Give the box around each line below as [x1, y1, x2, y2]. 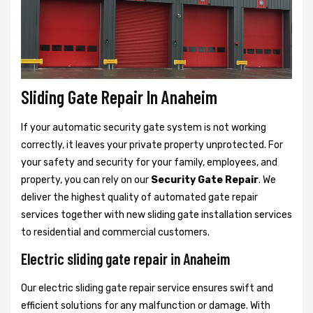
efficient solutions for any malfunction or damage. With [21, 299, 270, 312]
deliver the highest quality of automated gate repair [21, 191, 258, 203]
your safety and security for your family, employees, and [21, 156, 277, 168]
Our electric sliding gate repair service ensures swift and [21, 282, 273, 294]
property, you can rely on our [21, 173, 151, 186]
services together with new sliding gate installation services [21, 208, 292, 221]
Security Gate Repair [151, 173, 259, 186]
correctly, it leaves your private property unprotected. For [21, 138, 283, 151]
